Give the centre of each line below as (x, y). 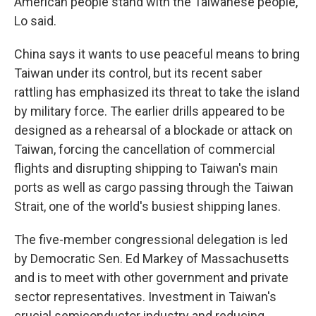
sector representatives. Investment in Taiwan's (145, 297)
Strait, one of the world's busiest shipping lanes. (147, 206)
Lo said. (35, 21)
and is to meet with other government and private (151, 278)
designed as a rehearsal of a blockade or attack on (153, 130)
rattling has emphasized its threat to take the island (157, 92)
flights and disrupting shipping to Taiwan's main (146, 168)
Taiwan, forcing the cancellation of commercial (145, 149)
